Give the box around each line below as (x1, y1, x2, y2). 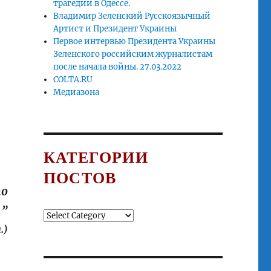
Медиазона (53, 87, 100, 98)
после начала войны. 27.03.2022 (53, 62, 182, 73)
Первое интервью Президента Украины (53, 36, 216, 47)
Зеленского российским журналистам (53, 49, 213, 60)
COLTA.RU (53, 74, 93, 85)
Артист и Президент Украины (53, 24, 177, 34)
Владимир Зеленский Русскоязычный (53, 11, 211, 22)
